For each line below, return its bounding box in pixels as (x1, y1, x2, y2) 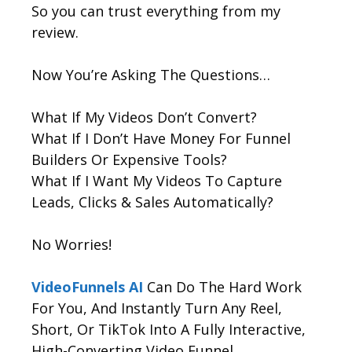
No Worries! (31, 234, 112, 254)
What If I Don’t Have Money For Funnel (31, 128, 291, 148)
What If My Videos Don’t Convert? (31, 107, 257, 126)
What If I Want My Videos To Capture (31, 170, 282, 190)
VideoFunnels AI (31, 277, 143, 296)
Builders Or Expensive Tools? (31, 149, 227, 169)
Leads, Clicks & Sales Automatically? (31, 192, 273, 211)
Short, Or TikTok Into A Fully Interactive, (31, 319, 306, 339)
